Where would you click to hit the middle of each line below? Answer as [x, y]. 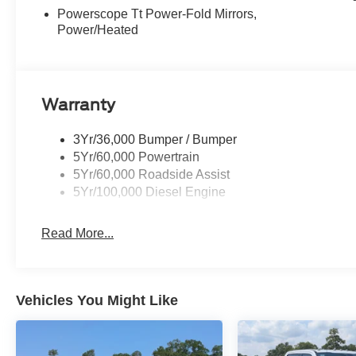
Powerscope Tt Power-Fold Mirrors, [157, 14]
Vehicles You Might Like [97, 301]
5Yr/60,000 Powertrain [137, 157]
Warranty [79, 104]
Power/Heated [98, 30]
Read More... [78, 234]
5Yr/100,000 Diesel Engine [150, 192]
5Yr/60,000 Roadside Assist [152, 175]
